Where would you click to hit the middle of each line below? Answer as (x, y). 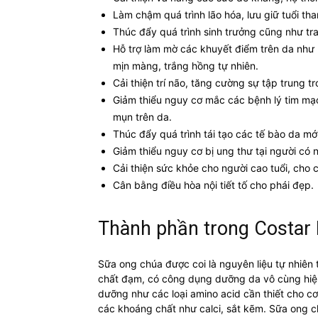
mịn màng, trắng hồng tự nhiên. (186, 66)
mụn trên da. (142, 117)
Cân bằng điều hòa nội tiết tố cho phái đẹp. (213, 185)
